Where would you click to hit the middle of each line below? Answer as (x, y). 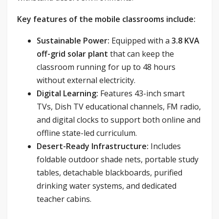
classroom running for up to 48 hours (106, 67)
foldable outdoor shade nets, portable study (118, 159)
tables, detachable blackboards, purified (109, 172)
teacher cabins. (64, 199)
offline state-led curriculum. (87, 133)
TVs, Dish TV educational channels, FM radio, (119, 106)
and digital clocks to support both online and (119, 120)
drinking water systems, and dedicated (107, 186)
